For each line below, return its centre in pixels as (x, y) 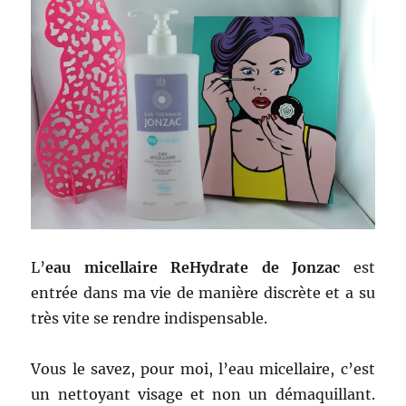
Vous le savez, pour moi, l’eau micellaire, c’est (203, 368)
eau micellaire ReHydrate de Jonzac (193, 267)
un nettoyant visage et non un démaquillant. (203, 394)
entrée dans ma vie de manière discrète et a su (203, 292)
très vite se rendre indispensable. (150, 318)
